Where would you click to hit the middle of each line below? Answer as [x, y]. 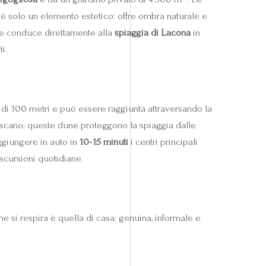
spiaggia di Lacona [153, 32]
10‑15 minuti [104, 141]
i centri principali [163, 141]
